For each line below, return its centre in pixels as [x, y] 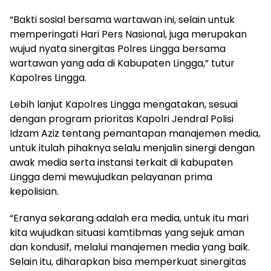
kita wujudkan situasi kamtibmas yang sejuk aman [127, 232]
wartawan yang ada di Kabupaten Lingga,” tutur [122, 63]
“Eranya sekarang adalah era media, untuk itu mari [129, 218]
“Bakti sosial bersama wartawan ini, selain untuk [122, 19]
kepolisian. [34, 191]
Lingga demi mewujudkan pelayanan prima [111, 177]
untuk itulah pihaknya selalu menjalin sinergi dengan [132, 148]
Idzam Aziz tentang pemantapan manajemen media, [135, 133]
